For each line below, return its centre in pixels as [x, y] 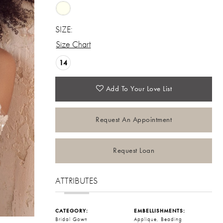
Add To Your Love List [139, 89]
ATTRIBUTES [77, 180]
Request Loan [134, 151]
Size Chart [73, 44]
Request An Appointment [134, 120]
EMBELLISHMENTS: [159, 210]
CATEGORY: [72, 210]
